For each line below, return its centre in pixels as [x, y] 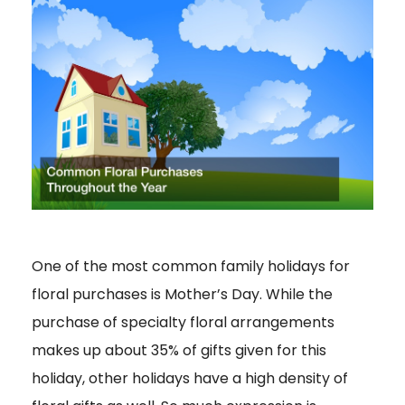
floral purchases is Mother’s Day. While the [182, 295]
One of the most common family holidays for [191, 267]
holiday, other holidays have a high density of [190, 379]
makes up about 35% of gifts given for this [179, 351]
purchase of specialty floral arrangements [183, 323]
